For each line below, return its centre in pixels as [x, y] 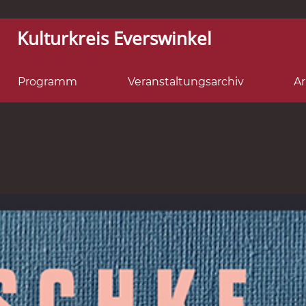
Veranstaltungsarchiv [185, 82]
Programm [48, 82]
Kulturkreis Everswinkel [114, 38]
